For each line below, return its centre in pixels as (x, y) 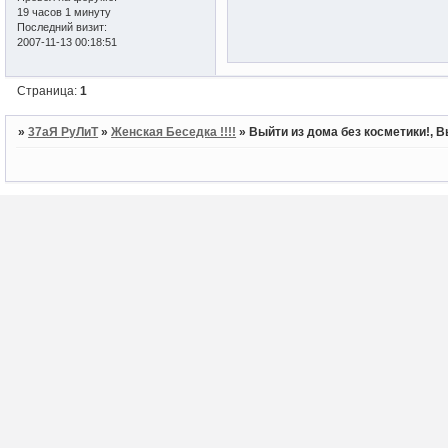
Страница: (49, 90)
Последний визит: (62, 26)
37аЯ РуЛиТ (63, 132)
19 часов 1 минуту (64, 11)
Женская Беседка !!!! (174, 132)
